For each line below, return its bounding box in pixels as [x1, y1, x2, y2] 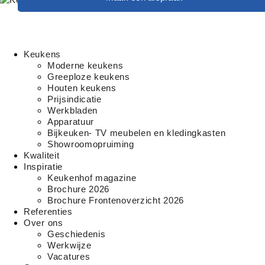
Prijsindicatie [47, 94, 102, 104]
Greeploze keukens [47, 72, 130, 82]
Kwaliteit [24, 150, 60, 160]
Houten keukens [47, 83, 117, 93]
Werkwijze [47, 240, 92, 250]
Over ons [24, 218, 63, 228]
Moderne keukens [47, 60, 124, 70]
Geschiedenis [47, 229, 106, 239]
